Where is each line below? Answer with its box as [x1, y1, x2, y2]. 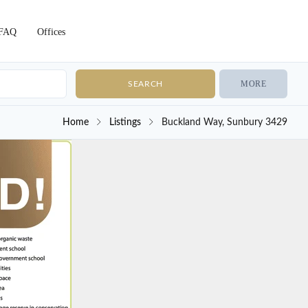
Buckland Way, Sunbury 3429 [162, 118, 287, 127]
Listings [109, 118, 141, 127]
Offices [37, 27, 66, 37]
